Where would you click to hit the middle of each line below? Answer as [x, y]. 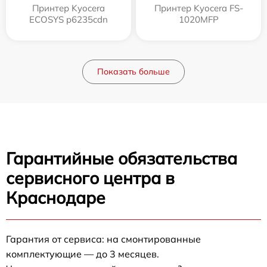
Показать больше [133, 71]
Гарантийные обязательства [122, 158]
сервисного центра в [90, 178]
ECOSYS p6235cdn [69, 19]
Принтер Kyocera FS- [198, 8]
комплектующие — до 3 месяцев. [83, 254]
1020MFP [198, 19]
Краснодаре [56, 197]
